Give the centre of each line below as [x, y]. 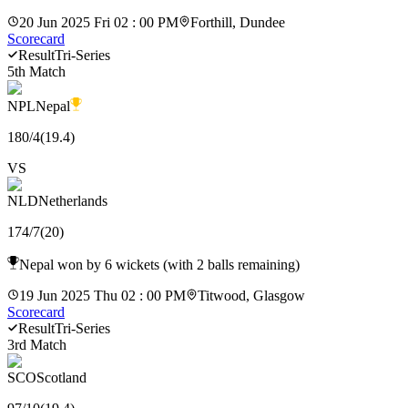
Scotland [61, 377]
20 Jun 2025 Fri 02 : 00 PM [99, 22]
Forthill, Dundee [238, 22]
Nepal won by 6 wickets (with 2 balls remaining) [159, 264]
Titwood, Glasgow [251, 295]
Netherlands [73, 200]
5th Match [36, 71]
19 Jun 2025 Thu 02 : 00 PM [102, 295]
